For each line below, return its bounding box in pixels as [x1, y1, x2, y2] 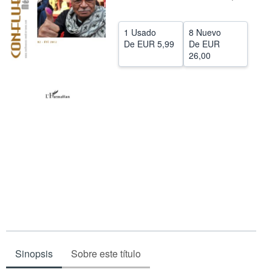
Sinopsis [15, 246, 53, 261]
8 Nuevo [188, 26, 221, 38]
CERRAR [117, 10, 152, 22]
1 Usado [124, 26, 156, 38]
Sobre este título [71, 246, 141, 261]
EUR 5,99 [137, 38, 174, 50]
